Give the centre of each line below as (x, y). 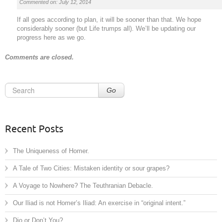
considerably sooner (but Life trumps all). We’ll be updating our (106, 29)
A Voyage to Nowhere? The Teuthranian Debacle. (83, 186)
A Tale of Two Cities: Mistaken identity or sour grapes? (91, 168)
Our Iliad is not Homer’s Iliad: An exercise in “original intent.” (99, 203)
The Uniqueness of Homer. (51, 151)
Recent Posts (34, 129)
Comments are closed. (39, 57)
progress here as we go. (51, 38)
